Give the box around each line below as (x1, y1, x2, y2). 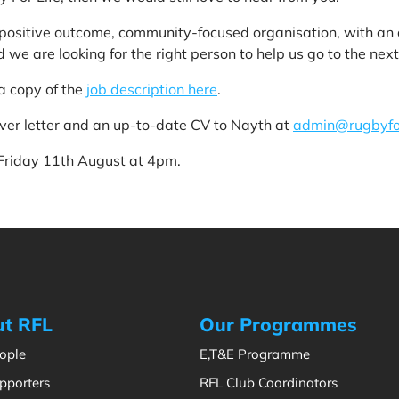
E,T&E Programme (199, 346, 310, 362)
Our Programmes (199, 313, 357, 336)
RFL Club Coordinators (199, 374, 338, 391)
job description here (86, 80, 217, 98)
